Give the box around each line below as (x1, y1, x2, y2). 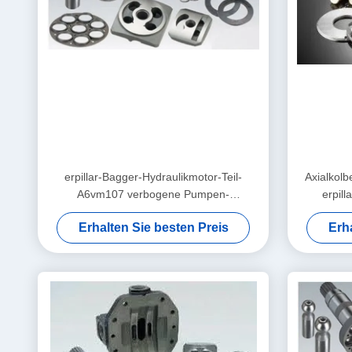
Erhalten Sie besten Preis (78, 221, 229, 234)
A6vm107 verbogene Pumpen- (77, 188, 229, 200)
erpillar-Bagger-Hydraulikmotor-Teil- (64, 170, 242, 183)
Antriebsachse (118, 205, 189, 218)
